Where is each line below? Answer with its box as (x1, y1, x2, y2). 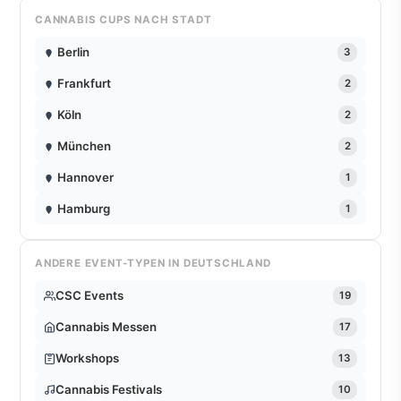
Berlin (57, 44, 90, 59)
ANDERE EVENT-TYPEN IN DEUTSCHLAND (35, 256, 271, 269)
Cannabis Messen (55, 320, 157, 335)
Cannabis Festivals (55, 382, 162, 397)
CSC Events (55, 288, 124, 303)
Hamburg (57, 200, 110, 216)
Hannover (57, 169, 114, 184)
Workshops (55, 351, 119, 366)
